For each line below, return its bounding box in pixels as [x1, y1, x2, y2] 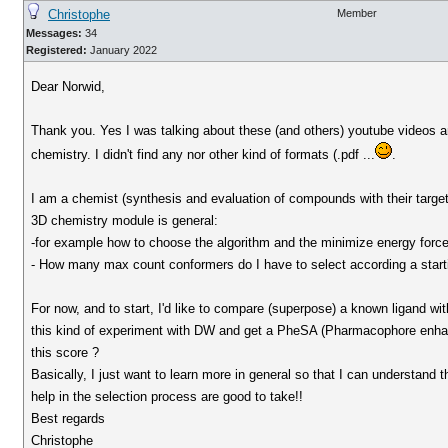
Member [337, 7, 377, 19]
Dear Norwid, [31, 79, 106, 94]
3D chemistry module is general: [31, 213, 219, 228]
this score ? [31, 345, 100, 360]
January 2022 [87, 44, 157, 56]
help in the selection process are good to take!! [31, 389, 304, 404]
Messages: [26, 27, 82, 39]
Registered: [26, 44, 87, 56]
